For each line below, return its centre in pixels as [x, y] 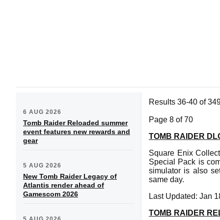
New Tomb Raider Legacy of [70, 176]
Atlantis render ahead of [64, 185]
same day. [166, 179]
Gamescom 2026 [51, 194]
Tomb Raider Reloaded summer [75, 123]
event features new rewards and [77, 131]
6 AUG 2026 [42, 112]
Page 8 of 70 [171, 119]
